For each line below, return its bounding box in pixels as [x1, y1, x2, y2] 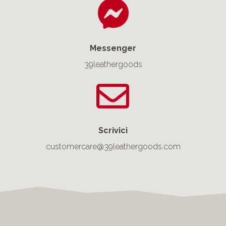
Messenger [90, 43, 136, 53]
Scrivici [98, 126, 128, 135]
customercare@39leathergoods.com [45, 142, 181, 151]
